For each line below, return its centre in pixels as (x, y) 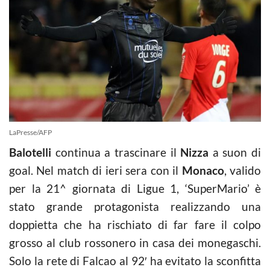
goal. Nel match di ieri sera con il (96, 170)
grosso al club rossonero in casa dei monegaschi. (135, 242)
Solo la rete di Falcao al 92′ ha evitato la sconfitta (135, 260)
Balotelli (30, 152)
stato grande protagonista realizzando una (135, 206)
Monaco (203, 170)
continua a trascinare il (116, 152)
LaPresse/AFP (30, 132)
